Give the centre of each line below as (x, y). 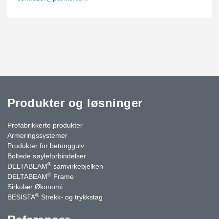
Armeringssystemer (37, 135)
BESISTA (21, 197)
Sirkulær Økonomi (35, 186)
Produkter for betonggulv (46, 145)
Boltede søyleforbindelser (47, 156)
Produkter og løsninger (75, 103)
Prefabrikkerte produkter (45, 125)
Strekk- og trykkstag (71, 197)
